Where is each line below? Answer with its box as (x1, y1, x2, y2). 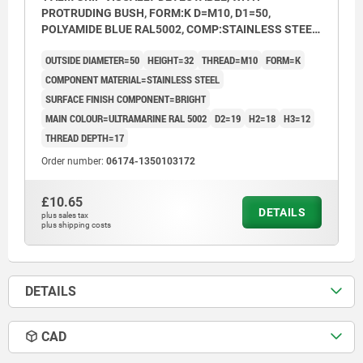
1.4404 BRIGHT (41, 38, 121, 52)
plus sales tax (41, 210, 88, 220)
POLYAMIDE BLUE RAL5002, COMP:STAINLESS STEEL (41, 22, 318, 36)
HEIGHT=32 (147, 52, 194, 67)
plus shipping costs (41, 220, 111, 229)
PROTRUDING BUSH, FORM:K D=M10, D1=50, (41, 6, 271, 19)
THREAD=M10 (202, 52, 258, 67)
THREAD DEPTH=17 (45, 130, 124, 145)
